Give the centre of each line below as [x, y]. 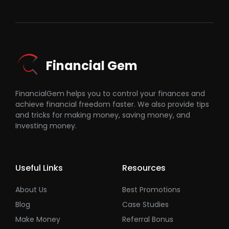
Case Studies [145, 204]
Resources [144, 168]
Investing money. [46, 125]
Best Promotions [151, 189]
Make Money [38, 220]
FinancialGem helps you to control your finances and [110, 93]
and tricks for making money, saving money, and [103, 115]
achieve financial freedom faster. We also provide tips [112, 104]
